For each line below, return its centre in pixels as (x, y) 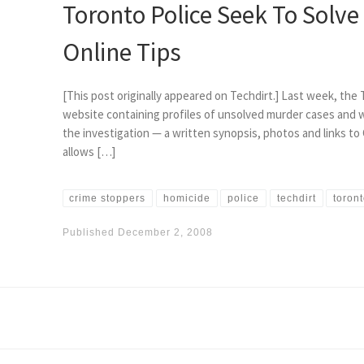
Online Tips (121, 51)
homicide (186, 198)
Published (90, 232)
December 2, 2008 (165, 232)
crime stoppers (108, 198)
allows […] (89, 151)
